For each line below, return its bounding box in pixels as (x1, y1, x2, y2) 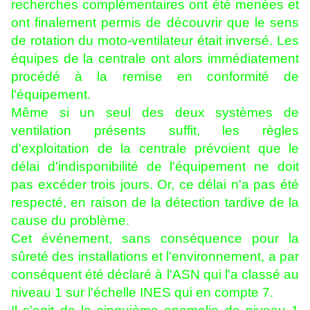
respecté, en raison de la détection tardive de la (11, 195, 299, 210)
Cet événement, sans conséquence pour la (11, 231, 299, 246)
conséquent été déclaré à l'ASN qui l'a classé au (11, 267, 299, 282)
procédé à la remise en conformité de (11, 69, 299, 84)
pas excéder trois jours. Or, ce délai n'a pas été (11, 177, 299, 192)
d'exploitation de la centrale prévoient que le (11, 141, 299, 156)
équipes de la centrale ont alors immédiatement (11, 51, 299, 66)
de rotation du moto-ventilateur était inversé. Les (11, 33, 299, 48)
